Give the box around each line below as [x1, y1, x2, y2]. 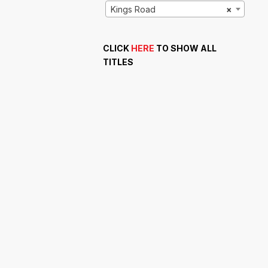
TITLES [103, 57, 135, 68]
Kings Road [111, 4, 156, 15]
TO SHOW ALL [154, 43, 217, 54]
